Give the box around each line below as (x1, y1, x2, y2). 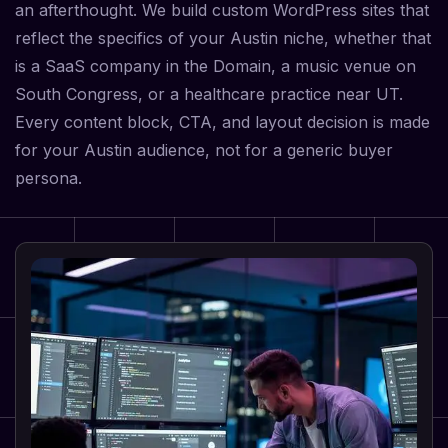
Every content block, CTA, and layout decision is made (15, 112, 430, 133)
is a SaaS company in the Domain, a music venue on (15, 56, 416, 77)
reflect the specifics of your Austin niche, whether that (15, 28, 431, 49)
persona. (15, 168, 82, 189)
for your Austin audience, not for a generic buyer (15, 140, 393, 161)
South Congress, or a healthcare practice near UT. (15, 84, 403, 105)
